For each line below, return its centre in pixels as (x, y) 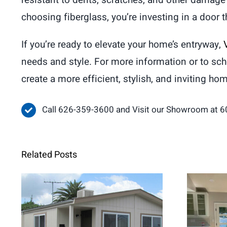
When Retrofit (92, 215)
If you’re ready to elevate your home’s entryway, (122, 45)
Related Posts (49, 155)
